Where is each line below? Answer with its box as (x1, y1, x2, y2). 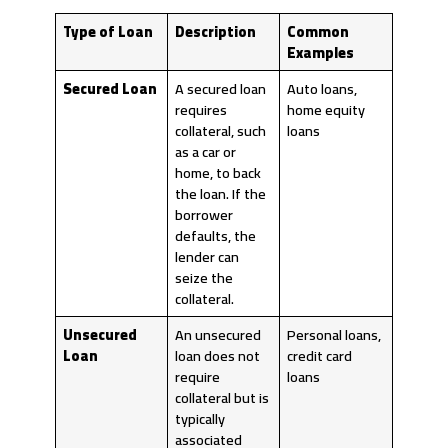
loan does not (175, 342, 261, 370)
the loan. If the (175, 180, 267, 208)
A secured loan (175, 75, 267, 103)
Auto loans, (287, 75, 358, 103)
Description (175, 18, 257, 46)
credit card (287, 342, 353, 370)
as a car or (175, 138, 237, 166)
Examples (287, 39, 355, 67)
